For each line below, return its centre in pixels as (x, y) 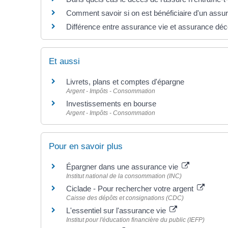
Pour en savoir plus (86, 146)
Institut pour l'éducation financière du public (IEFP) (135, 220)
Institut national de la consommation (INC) (124, 176)
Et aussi (64, 61)
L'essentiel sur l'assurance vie (117, 210)
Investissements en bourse (111, 103)
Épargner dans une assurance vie (123, 167)
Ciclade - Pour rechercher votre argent (131, 189)
